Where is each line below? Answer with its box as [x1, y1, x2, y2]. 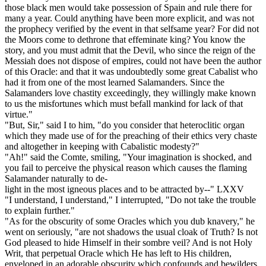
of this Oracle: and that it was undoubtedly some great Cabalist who [5, 66, 258, 77]
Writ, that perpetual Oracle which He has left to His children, [5, 248, 232, 259]
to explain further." [5, 205, 75, 216]
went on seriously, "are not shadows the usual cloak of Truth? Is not [5, 227, 258, 237]
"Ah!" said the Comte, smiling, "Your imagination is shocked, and [5, 152, 252, 163]
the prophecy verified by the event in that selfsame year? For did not [5, 24, 259, 34]
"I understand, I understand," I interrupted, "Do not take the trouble [5, 195, 256, 205]
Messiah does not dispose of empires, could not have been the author [5, 56, 261, 66]
